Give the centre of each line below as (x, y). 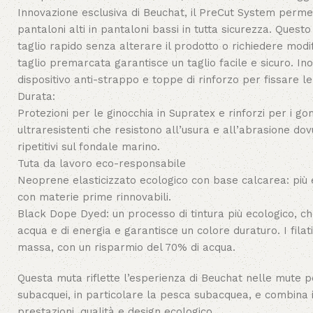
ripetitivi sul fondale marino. (89, 147)
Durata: (36, 96)
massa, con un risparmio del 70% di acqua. (126, 247)
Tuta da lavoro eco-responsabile (102, 163)
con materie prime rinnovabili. (94, 197)
